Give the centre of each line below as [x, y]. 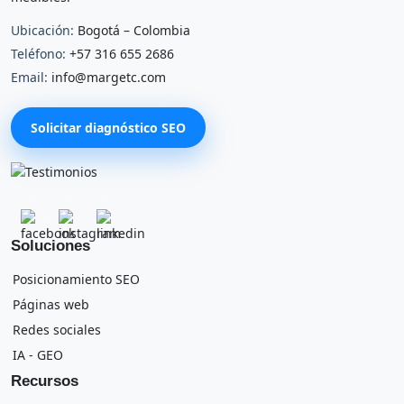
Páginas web [51, 305]
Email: [29, 78]
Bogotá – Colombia [132, 31]
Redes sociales [57, 330]
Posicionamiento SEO [76, 280]
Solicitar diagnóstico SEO [108, 128]
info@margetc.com [109, 78]
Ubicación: [42, 31]
